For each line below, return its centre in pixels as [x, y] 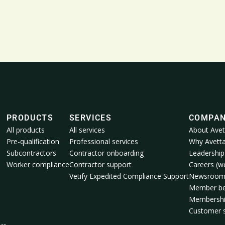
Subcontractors [31, 153]
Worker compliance [38, 165]
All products [26, 130]
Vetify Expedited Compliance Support [129, 176]
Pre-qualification [33, 142]
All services [87, 130]
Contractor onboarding [106, 153]
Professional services [104, 142]
